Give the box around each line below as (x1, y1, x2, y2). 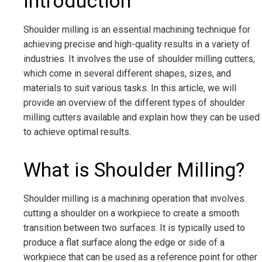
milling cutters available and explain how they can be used (23, 112, 260, 123)
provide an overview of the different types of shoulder (23, 97, 245, 109)
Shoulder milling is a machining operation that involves (23, 193, 244, 205)
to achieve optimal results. (23, 126, 131, 138)
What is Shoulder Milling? (23, 158, 244, 182)
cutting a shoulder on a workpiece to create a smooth (23, 208, 239, 219)
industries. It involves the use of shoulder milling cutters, (23, 53, 255, 65)
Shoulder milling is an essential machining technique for (23, 24, 250, 36)
